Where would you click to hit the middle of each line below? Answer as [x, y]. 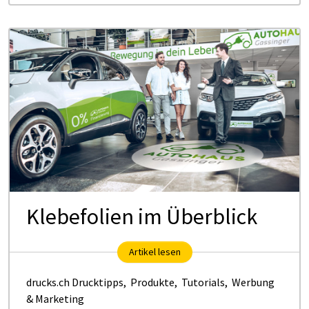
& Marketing [55, 298]
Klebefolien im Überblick [142, 216]
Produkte [152, 282]
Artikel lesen [154, 251]
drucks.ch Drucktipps [75, 282]
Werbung [253, 282]
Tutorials [203, 282]
